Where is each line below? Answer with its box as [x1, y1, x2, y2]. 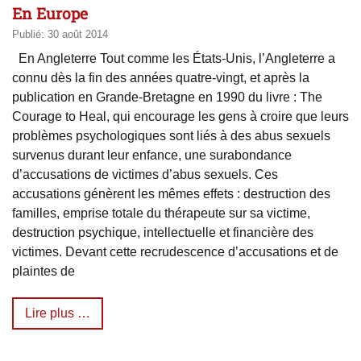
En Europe [12, 2, 88, 23]
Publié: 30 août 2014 [12, 28, 108, 41]
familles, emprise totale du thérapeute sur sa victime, [12, 206, 310, 221]
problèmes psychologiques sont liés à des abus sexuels [12, 129, 330, 143]
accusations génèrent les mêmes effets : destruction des [12, 187, 330, 201]
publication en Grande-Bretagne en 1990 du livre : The [12, 90, 322, 105]
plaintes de [12, 264, 75, 279]
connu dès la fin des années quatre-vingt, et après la [12, 71, 309, 85]
